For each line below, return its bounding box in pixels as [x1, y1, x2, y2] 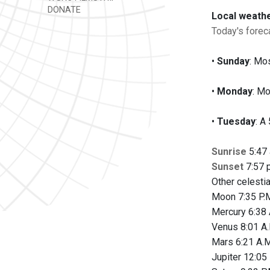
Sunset [212, 161, 243, 172]
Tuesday [217, 116, 256, 127]
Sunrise [212, 146, 246, 157]
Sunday [217, 55, 250, 67]
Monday [217, 86, 253, 97]
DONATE [45, 5, 81, 15]
